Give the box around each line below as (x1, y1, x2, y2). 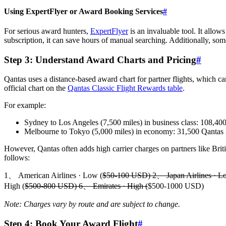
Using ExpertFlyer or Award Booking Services (4, 7, 163, 16)
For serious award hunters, (4, 26, 90, 35)
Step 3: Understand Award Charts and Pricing (4, 54, 196, 65)
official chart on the (4, 84, 68, 93)
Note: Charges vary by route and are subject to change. (4, 200, 180, 209)
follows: (4, 153, 30, 162)
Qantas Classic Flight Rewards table (68, 84, 183, 93)
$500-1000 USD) (148, 182, 204, 191)
